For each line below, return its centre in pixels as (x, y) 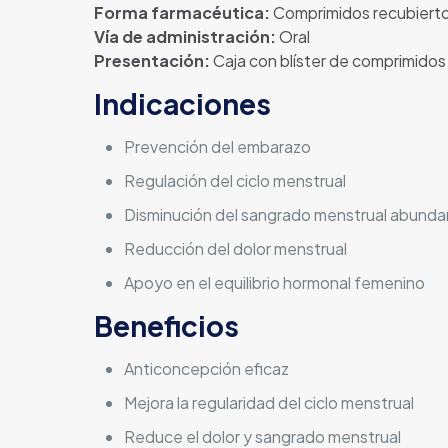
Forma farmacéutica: (181, 12)
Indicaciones (182, 103)
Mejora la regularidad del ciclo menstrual (268, 402)
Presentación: (151, 60)
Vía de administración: (184, 36)
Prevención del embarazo (217, 146)
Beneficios (166, 325)
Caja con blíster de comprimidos (327, 60)
